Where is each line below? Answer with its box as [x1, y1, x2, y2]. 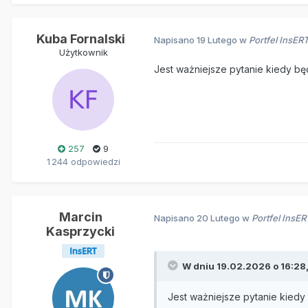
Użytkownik [58, 47, 108, 58]
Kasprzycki [46, 224, 115, 239]
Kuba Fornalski [36, 32, 125, 47]
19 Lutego [197, 34, 237, 45]
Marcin [58, 210, 102, 225]
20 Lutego [197, 212, 240, 223]
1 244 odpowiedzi [46, 156, 120, 168]
